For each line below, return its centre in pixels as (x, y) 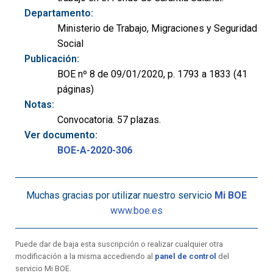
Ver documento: (61, 135)
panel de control (186, 257)
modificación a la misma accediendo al (85, 257)
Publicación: (52, 59)
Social (70, 44)
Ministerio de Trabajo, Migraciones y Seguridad (157, 29)
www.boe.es (136, 211)
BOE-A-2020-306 (95, 151)
